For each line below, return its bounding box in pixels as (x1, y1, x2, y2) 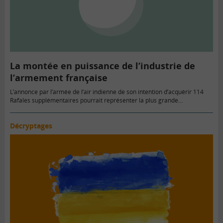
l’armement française (10, 72, 108, 84)
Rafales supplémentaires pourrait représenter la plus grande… (10, 96, 183, 105)
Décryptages (10, 121, 52, 131)
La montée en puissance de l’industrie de (10, 60, 195, 72)
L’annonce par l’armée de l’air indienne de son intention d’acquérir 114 (10, 88, 204, 97)
